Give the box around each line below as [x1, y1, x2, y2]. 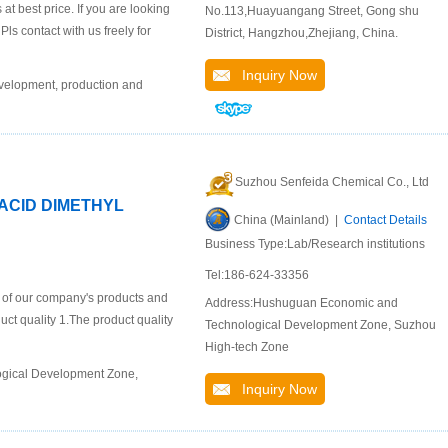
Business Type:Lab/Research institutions [205, 237, 425, 251]
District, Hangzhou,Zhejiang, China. [205, 26, 398, 40]
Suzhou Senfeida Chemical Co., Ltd [235, 175, 429, 189]
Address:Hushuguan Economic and [205, 296, 398, 310]
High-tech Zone [205, 340, 289, 354]
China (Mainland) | [234, 213, 344, 227]
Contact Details [344, 213, 427, 227]
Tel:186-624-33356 [205, 268, 309, 282]
